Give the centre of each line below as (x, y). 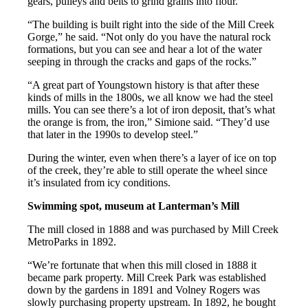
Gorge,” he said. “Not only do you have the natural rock (150, 37)
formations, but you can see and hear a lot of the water (145, 49)
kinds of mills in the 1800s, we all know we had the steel (151, 98)
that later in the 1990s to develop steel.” (113, 135)
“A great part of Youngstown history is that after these (144, 85)
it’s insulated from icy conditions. (99, 183)
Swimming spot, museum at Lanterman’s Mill (134, 206)
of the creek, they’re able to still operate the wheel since (148, 170)
